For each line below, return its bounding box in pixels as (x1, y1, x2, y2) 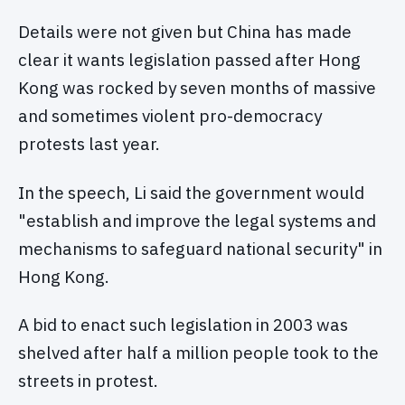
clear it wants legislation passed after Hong (18, 48, 361, 71)
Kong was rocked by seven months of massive (18, 76, 376, 99)
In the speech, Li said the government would (18, 181, 364, 203)
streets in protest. (18, 370, 158, 392)
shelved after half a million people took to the (18, 342, 379, 364)
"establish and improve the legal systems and (18, 209, 376, 231)
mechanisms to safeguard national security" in (18, 237, 382, 259)
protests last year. (18, 132, 160, 155)
